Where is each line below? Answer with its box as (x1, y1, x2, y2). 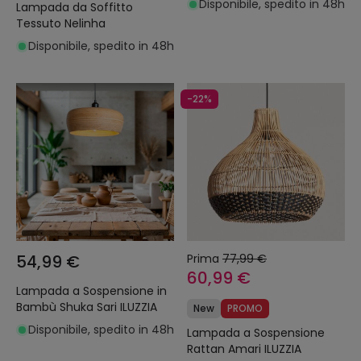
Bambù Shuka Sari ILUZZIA (16, 299, 157, 316)
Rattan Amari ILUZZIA (187, 341, 301, 358)
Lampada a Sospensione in (16, 283, 167, 300)
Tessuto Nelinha (16, 15, 106, 32)
